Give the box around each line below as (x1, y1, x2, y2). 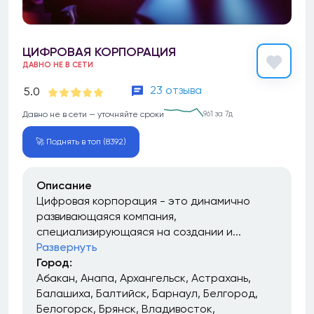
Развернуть (36, 240, 97, 254)
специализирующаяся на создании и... (36, 225, 241, 238)
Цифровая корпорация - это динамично (36, 194, 250, 207)
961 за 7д (203, 109, 233, 118)
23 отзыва (150, 83, 202, 97)
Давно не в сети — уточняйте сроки (22, 109, 164, 119)
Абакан (36, 271, 75, 285)
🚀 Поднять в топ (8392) (36, 137, 126, 146)
